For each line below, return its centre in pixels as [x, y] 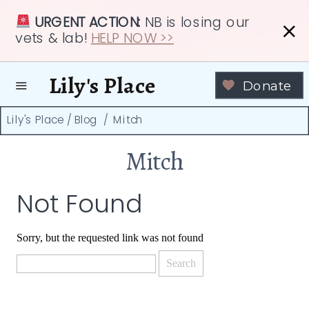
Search [31, 248]
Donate [267, 85]
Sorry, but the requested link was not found [110, 238]
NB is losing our [197, 22]
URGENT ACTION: [90, 22]
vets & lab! [53, 38]
